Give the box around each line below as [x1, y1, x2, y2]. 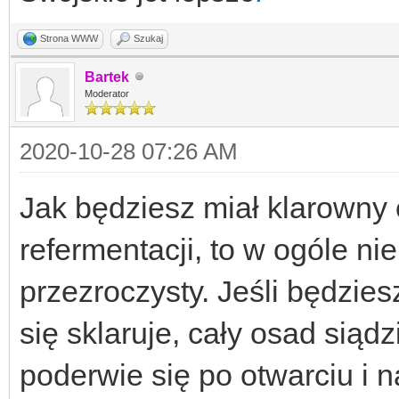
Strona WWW [40, 32, 98, 44]
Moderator [85, 87, 129, 99]
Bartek [85, 69, 129, 85]
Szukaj [134, 32, 163, 44]
